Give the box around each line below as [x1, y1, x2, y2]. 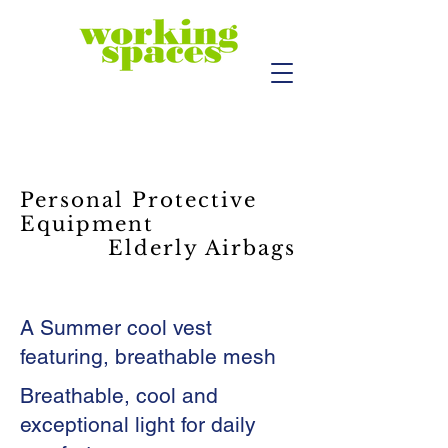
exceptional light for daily [20, 412, 256, 437]
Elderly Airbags [20, 236, 296, 260]
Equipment [20, 212, 154, 236]
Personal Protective [20, 188, 257, 212]
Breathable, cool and [20, 383, 218, 408]
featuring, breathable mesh [20, 344, 276, 369]
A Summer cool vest [20, 315, 212, 340]
